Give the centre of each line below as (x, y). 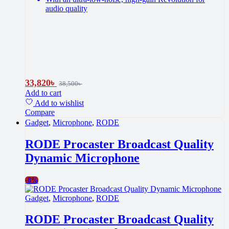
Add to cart (43, 93)
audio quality (66, 8)
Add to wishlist (59, 103)
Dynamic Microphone (82, 158)
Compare (40, 112)
